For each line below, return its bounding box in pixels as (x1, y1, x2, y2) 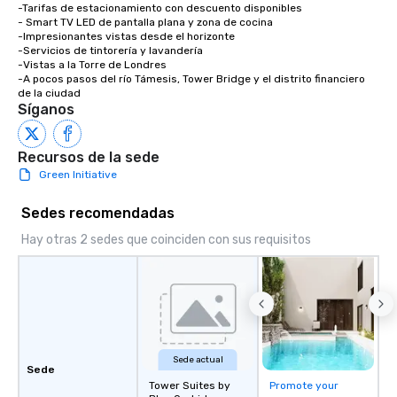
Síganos (18, 101, 74, 119)
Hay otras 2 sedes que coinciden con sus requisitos (21, 232, 311, 248)
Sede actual (172, 354, 223, 366)
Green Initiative (39, 168, 117, 182)
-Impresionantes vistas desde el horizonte (18, 30, 237, 43)
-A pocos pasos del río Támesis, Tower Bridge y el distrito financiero (18, 73, 365, 86)
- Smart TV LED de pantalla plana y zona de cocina (18, 16, 273, 29)
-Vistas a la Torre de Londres (18, 58, 167, 72)
